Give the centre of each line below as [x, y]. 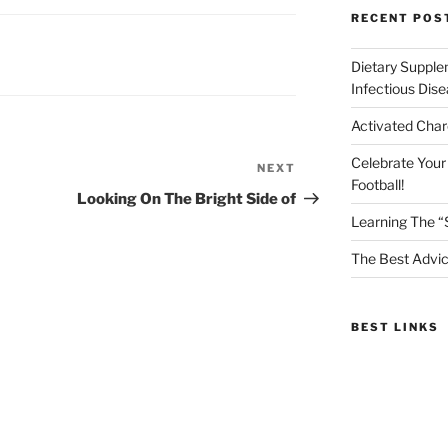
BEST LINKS [394, 327]
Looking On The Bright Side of [187, 199]
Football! [377, 185]
